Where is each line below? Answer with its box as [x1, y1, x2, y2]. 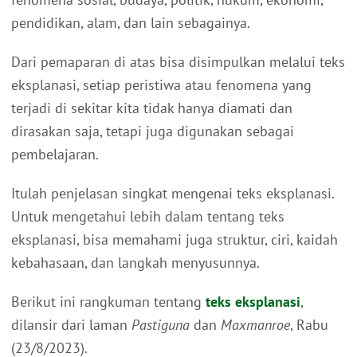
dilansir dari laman [11, 316, 131, 335]
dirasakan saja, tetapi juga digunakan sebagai [11, 122, 294, 141]
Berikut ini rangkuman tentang [11, 292, 206, 312]
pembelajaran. [11, 145, 99, 164]
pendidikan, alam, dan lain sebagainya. [11, 14, 250, 33]
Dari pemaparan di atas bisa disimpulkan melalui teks [11, 53, 345, 72]
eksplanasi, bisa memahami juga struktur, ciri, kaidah [11, 230, 338, 249]
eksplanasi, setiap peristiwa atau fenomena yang [11, 76, 312, 95]
